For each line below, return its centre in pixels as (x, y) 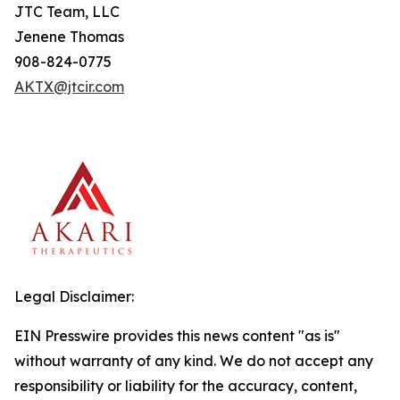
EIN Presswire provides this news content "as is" (177, 336)
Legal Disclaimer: (74, 296)
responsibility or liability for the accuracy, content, (186, 386)
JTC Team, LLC (67, 12)
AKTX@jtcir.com (69, 87)
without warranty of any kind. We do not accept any (194, 361)
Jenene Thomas (69, 37)
